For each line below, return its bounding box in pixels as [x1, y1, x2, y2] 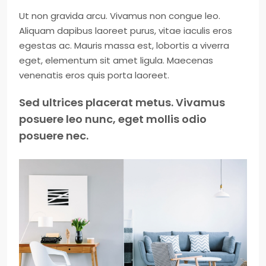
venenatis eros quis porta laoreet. [19, 69, 169, 81]
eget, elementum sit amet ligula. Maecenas [19, 54, 213, 66]
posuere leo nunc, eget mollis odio [19, 112, 207, 126]
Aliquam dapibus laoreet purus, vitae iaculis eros [19, 24, 232, 37]
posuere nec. [19, 128, 88, 143]
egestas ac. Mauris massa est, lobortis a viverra [19, 39, 229, 52]
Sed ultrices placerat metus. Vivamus [19, 95, 225, 110]
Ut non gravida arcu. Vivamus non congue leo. [19, 9, 220, 22]
